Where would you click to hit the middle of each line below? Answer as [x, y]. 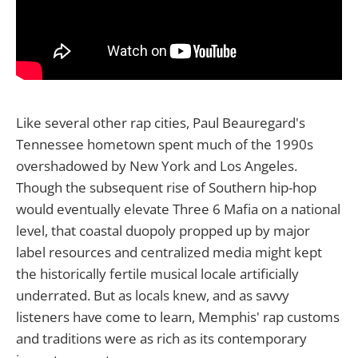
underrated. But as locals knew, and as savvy [153, 295]
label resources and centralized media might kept [169, 252]
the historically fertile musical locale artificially [157, 273]
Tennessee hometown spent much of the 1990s [165, 144]
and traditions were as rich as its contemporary [161, 338]
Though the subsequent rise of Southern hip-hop [166, 187]
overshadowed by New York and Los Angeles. [157, 165]
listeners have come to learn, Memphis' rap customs [178, 316]
